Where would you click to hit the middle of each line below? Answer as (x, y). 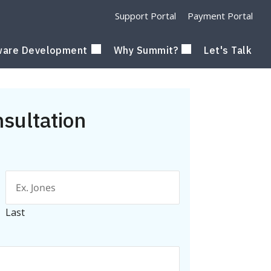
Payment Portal (220, 16)
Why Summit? (146, 50)
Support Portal (145, 16)
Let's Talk (228, 50)
